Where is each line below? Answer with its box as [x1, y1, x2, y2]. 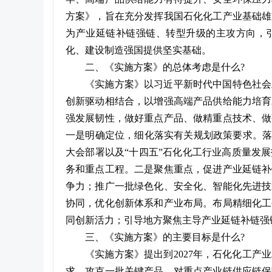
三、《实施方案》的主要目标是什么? [85, 232, 245, 242]
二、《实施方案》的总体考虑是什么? [85, 62, 245, 72]
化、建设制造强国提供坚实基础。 [66, 45, 211, 55]
